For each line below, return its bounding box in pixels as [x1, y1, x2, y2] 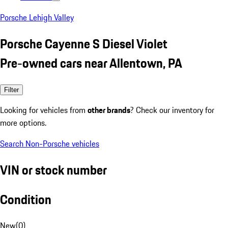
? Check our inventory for [130, 103, 214, 116]
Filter [4, 85, 19, 94]
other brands [88, 103, 130, 116]
